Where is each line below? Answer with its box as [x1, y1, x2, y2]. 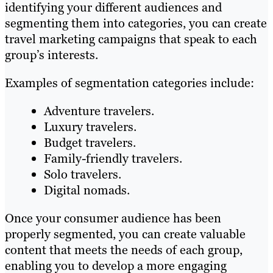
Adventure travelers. [44, 103, 154, 119]
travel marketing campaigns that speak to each [5, 31, 257, 48]
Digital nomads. [44, 182, 130, 199]
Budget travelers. [44, 135, 136, 151]
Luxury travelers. [44, 119, 136, 135]
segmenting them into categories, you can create [5, 15, 267, 32]
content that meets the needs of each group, [5, 242, 243, 258]
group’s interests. [5, 47, 98, 63]
